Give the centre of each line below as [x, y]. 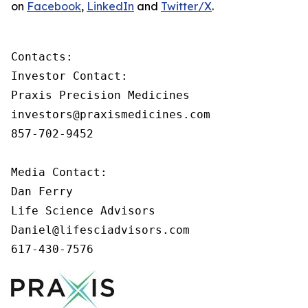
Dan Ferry [42, 191]
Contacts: [42, 57]
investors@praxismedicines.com [111, 114]
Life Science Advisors [83, 211]
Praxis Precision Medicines [100, 95]
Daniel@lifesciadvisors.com [100, 230]
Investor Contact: [69, 76]
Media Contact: [59, 172]
